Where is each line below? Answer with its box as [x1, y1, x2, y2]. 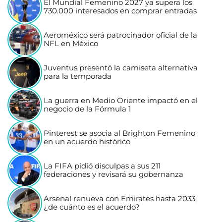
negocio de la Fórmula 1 [44, 104, 131, 113]
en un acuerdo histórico [44, 137, 131, 146]
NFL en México [44, 39, 99, 48]
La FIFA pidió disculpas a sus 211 [44, 161, 161, 170]
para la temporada [44, 71, 112, 81]
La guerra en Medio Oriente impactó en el [44, 96, 198, 105]
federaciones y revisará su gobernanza [44, 169, 184, 179]
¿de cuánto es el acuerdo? [44, 202, 140, 212]
